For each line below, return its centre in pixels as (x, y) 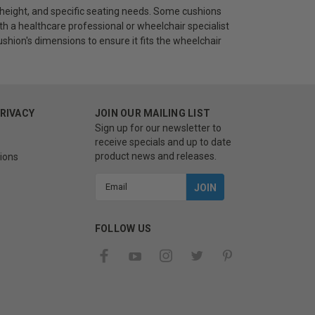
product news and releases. (155, 156)
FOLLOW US (123, 228)
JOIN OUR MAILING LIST (152, 113)
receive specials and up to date (163, 142)
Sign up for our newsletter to (158, 128)
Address (113, 194)
